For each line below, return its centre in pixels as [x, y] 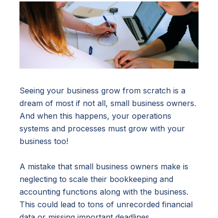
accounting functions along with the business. [104, 192]
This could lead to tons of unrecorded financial [106, 205]
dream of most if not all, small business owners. [108, 103]
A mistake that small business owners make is [104, 167]
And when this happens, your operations [95, 116]
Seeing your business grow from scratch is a [102, 91]
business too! [44, 141]
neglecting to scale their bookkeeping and [96, 179]
